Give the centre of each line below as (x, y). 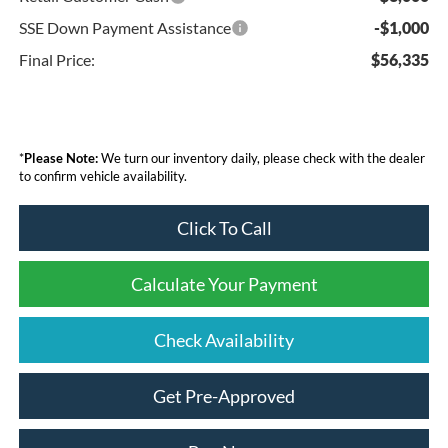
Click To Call (224, 227)
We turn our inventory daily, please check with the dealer (261, 157)
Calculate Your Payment (224, 283)
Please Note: (60, 157)
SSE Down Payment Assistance (124, 27)
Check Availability (224, 339)
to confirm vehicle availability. (102, 175)
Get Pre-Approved (224, 395)
